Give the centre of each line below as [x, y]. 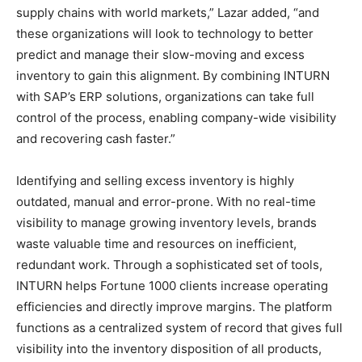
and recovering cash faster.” [96, 139]
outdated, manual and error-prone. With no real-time [166, 202]
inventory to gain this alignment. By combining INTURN [173, 76]
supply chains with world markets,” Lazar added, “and [168, 13]
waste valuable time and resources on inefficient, [156, 244]
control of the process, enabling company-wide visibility [176, 118]
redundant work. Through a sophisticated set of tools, [169, 265]
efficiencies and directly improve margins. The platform [174, 307]
